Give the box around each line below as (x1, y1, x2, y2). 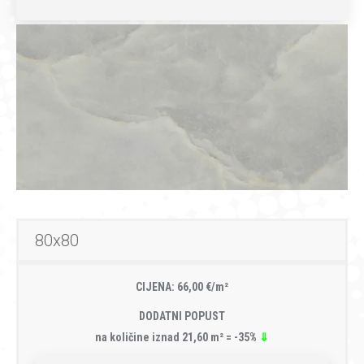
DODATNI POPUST (139, 310, 225, 323)
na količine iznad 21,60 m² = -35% (95, 331, 259, 344)
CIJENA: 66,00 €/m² (136, 280, 228, 294)
